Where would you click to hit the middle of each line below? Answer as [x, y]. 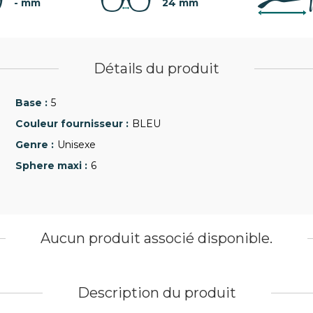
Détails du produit [156, 68]
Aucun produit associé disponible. [156, 238]
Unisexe [77, 145]
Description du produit [156, 293]
